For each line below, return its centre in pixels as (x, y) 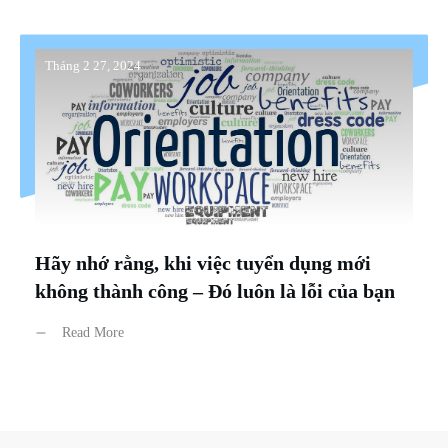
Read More (93, 333)
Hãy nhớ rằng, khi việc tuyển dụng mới (203, 263)
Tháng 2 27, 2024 (93, 66)
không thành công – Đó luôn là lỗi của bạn (215, 291)
